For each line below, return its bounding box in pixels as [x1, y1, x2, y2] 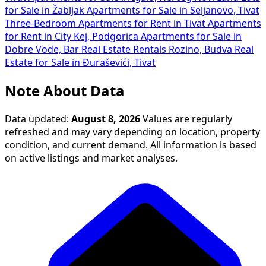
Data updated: [5, 114, 71, 124]
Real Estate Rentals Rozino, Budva [81, 45, 235, 55]
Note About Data [5, 84, 125, 99]
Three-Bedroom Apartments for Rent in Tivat [5, 18, 208, 28]
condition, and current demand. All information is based [5, 140, 256, 150]
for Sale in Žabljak [5, 5, 87, 15]
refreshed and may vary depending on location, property [5, 127, 260, 137]
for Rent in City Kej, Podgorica [5, 31, 141, 42]
